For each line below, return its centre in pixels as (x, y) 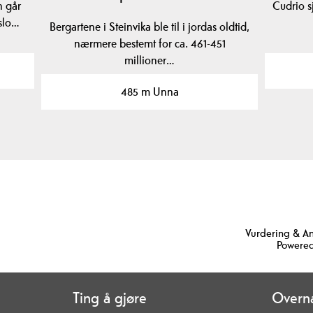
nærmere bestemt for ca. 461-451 (150, 44)
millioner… (150, 60)
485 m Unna (150, 92)
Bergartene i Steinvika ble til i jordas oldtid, (150, 27)
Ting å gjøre (109, 298)
